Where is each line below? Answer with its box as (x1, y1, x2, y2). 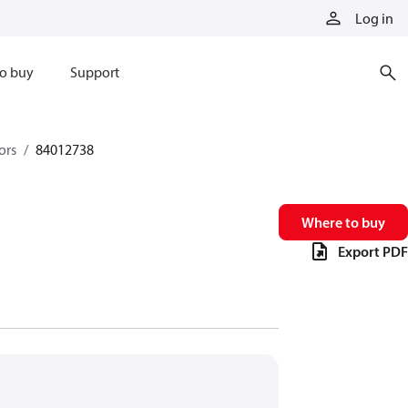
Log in (355, 9, 393, 27)
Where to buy (301, 213, 385, 231)
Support (69, 63, 119, 81)
